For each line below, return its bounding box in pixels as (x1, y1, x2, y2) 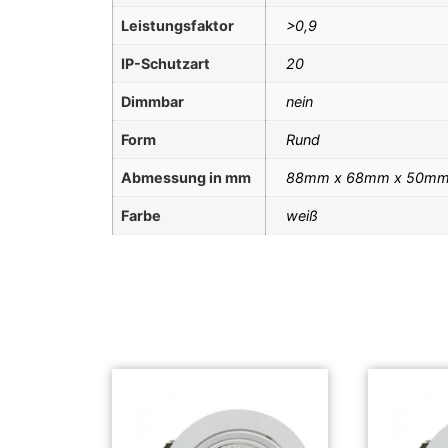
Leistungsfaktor (121, 16, 234, 34)
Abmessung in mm (121, 168, 251, 186)
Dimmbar (121, 92, 184, 110)
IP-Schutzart (121, 54, 210, 72)
